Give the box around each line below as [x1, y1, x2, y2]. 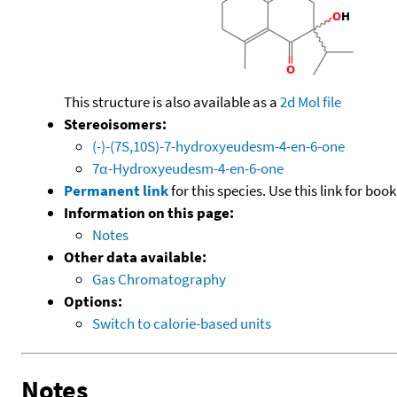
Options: [64, 291, 122, 311]
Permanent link [64, 180, 168, 200]
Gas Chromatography [92, 269, 226, 289]
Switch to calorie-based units [92, 313, 271, 333]
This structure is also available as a [64, 91, 280, 112]
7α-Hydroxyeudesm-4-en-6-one [92, 158, 284, 178]
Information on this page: [64, 202, 234, 222]
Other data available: [64, 246, 206, 267]
